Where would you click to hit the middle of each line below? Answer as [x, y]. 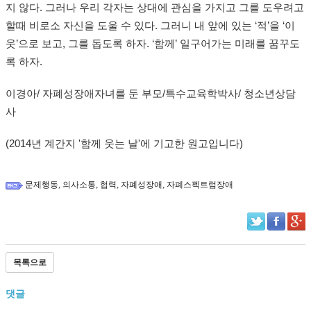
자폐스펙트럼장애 [200, 185]
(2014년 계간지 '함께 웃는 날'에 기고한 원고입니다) [124, 144]
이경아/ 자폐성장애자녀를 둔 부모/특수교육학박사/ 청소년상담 [151, 94]
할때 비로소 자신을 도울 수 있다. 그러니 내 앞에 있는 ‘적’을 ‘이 [150, 26]
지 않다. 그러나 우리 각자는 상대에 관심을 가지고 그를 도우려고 [155, 8]
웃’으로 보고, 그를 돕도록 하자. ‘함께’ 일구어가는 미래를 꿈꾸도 [153, 44]
